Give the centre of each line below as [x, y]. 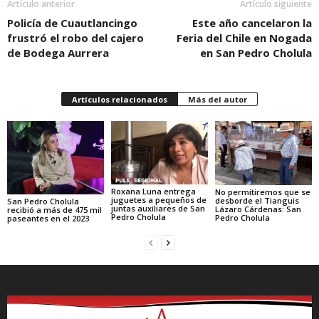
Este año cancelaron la [252, 23]
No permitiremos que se [262, 192]
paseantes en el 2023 [48, 219]
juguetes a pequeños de [158, 200]
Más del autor [218, 100]
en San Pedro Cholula [256, 53]
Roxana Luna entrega [153, 192]
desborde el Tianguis [257, 201]
